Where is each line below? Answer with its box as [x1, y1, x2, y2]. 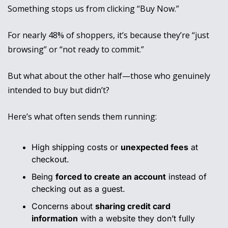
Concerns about [32, 201, 95, 212]
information [32, 213, 78, 224]
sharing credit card [95, 201, 170, 212]
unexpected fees [121, 142, 188, 153]
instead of [166, 172, 207, 182]
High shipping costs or [32, 142, 121, 153]
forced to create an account [55, 172, 166, 182]
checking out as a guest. [32, 184, 125, 194]
